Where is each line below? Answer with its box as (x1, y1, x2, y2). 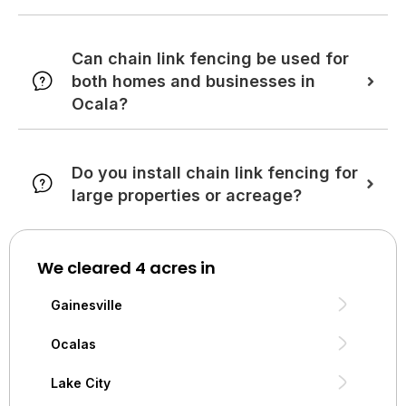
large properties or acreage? (72, 186, 302, 205)
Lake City (51, 374, 111, 391)
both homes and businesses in (72, 72, 315, 91)
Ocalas (51, 335, 96, 352)
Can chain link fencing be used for (72, 49, 349, 68)
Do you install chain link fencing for (72, 163, 358, 182)
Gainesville (51, 296, 122, 313)
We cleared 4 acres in (37, 256, 216, 279)
